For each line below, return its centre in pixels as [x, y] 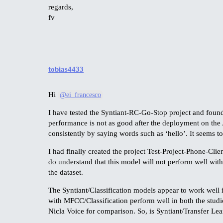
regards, [61, 7]
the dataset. [66, 172]
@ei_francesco [81, 95]
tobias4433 [66, 69]
